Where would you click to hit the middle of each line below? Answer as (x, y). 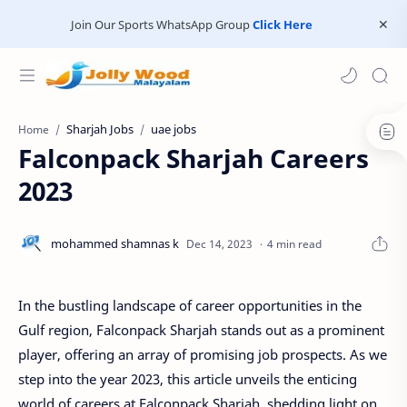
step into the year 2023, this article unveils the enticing (188, 379)
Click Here (282, 24)
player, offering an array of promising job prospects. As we (203, 354)
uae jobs (174, 129)
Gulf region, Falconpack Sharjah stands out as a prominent (201, 330)
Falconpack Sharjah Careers (194, 158)
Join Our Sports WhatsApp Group (161, 24)
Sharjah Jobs (100, 129)
